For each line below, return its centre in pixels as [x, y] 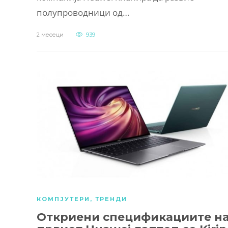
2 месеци [50, 34]
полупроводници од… [83, 12]
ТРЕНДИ [111, 199]
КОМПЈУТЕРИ [63, 199]
